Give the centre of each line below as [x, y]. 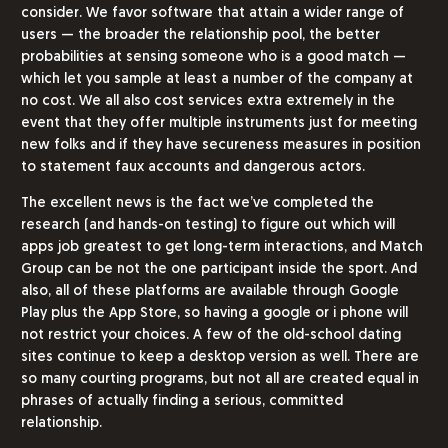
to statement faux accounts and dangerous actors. [193, 167]
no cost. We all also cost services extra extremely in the [208, 101]
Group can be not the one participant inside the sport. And [219, 269]
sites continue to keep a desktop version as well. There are [220, 357]
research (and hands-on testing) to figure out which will [208, 225]
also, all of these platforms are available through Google [210, 291]
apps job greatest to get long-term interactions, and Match [222, 247]
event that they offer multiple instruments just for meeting [219, 123]
